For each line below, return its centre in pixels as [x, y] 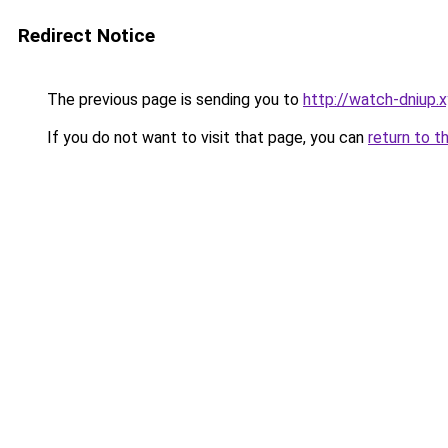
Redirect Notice [86, 35]
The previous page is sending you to [173, 99]
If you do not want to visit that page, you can [205, 137]
